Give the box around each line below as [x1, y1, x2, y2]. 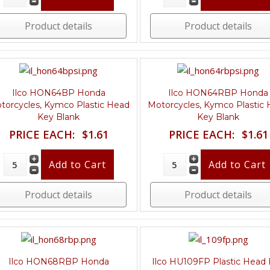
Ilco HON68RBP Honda [8, 256, 109, 267]
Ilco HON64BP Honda [11, 87, 105, 98]
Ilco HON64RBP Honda [168, 87, 269, 98]
